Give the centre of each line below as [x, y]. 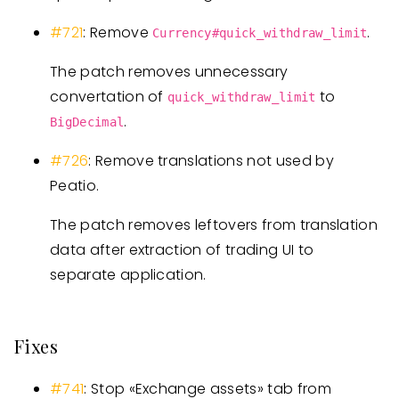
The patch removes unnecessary [169, 72]
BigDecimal [87, 122]
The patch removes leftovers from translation [214, 225]
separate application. [128, 275]
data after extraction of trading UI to [182, 250]
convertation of [109, 97]
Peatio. [75, 186]
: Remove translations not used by [211, 161]
